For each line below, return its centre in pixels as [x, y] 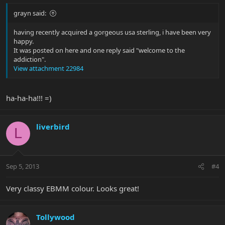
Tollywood [55, 217]
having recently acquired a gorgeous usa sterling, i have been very [112, 32]
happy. [24, 41]
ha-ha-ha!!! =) [29, 98]
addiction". [30, 60]
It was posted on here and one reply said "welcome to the [99, 50]
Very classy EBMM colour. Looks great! [73, 189]
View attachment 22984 [48, 69]
